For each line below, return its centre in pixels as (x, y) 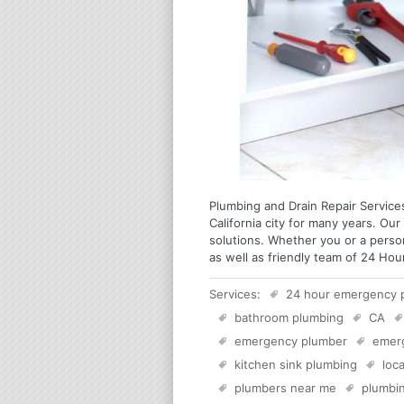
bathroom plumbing (289, 317)
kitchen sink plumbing (296, 364)
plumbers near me (285, 387)
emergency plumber (291, 340)
